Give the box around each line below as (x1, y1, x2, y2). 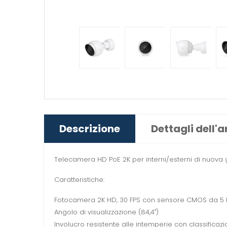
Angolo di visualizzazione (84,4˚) (54, 207, 159, 217)
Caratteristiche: (54, 175, 104, 185)
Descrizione (59, 122, 120, 136)
